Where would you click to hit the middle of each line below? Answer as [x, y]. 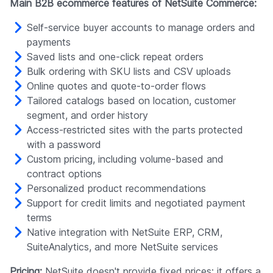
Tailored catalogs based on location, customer [131, 101]
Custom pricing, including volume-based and [125, 159]
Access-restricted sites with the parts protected [135, 130]
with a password [64, 144]
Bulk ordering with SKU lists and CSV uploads [129, 71]
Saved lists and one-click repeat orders [115, 57]
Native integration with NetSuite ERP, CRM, [125, 232]
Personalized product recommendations [116, 188]
